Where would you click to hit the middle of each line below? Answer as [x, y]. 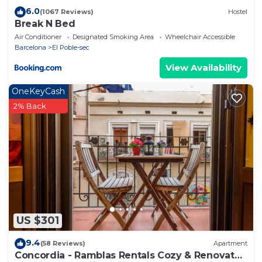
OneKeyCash [38, 91]
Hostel [238, 12]
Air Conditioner [38, 37]
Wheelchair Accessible [200, 37]
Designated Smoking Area [113, 37]
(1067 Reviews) [67, 12]
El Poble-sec [71, 47]
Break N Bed [45, 23]
